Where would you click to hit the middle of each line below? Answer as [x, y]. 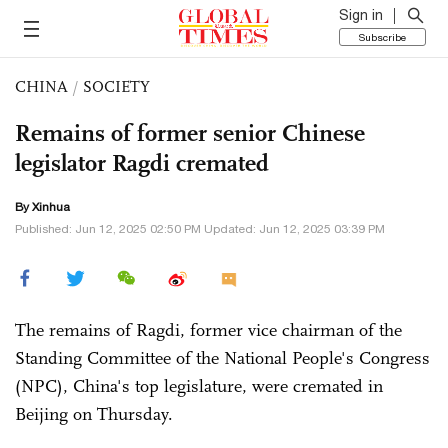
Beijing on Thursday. [94, 414]
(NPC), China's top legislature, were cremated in [199, 386]
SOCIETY [116, 86]
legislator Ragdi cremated [142, 163]
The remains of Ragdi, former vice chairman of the [208, 330]
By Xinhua [42, 207]
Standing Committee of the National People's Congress [222, 358]
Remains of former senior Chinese [190, 133]
